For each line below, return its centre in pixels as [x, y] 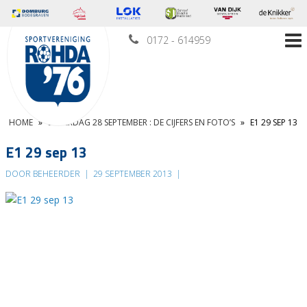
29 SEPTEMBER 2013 [133, 174]
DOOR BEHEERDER [44, 174]
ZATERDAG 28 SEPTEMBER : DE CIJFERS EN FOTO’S [142, 123]
